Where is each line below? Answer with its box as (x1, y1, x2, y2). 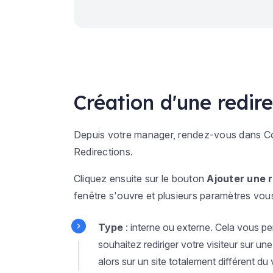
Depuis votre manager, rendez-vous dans (73, 129, 264, 141)
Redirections (73, 146, 130, 158)
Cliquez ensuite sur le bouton (73, 172, 207, 185)
